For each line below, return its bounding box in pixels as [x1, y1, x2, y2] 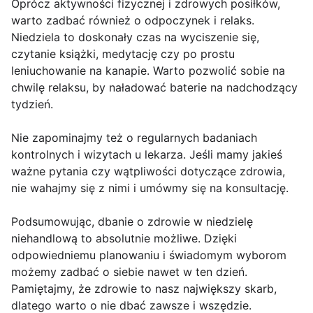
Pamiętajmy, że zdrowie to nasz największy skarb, [11, 282, 277, 296]
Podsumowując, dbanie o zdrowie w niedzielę [11, 214, 253, 229]
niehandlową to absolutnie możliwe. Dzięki [11, 231, 237, 246]
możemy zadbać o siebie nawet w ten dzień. [11, 265, 247, 279]
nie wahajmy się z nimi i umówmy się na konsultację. [11, 181, 289, 196]
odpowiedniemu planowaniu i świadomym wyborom [11, 248, 286, 263]
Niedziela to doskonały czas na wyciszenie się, [11, 30, 259, 45]
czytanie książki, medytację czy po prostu [11, 47, 235, 61]
